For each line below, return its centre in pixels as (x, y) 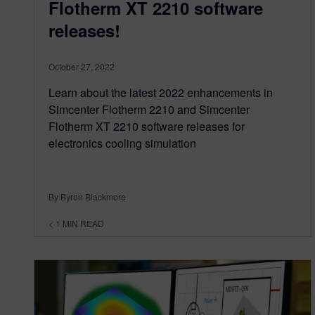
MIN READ (83, 223)
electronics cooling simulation (122, 143)
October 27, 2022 (82, 66)
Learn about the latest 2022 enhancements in (161, 92)
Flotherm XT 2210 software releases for (147, 126)
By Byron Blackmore (87, 196)
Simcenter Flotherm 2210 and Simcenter (149, 109)
